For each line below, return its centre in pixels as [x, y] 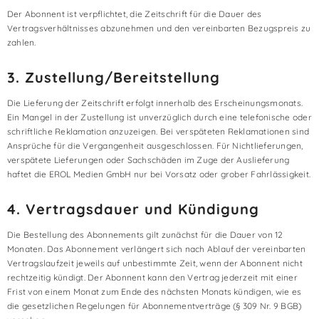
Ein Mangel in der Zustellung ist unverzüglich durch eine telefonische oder [159, 117]
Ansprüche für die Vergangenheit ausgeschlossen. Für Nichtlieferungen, [155, 146]
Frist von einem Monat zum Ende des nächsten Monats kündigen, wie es [155, 292]
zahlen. [22, 42]
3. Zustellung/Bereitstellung [114, 77]
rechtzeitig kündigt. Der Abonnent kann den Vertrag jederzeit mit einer [152, 277]
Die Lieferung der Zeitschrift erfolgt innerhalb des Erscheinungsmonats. [155, 103]
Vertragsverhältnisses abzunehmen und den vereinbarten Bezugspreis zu [159, 28]
